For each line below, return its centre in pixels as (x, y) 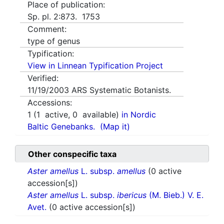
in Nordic (139, 115)
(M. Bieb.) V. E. (175, 195)
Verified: (43, 78)
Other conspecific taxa (72, 154)
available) (99, 115)
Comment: (47, 29)
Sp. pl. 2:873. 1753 (64, 17)
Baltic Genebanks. (61, 127)
